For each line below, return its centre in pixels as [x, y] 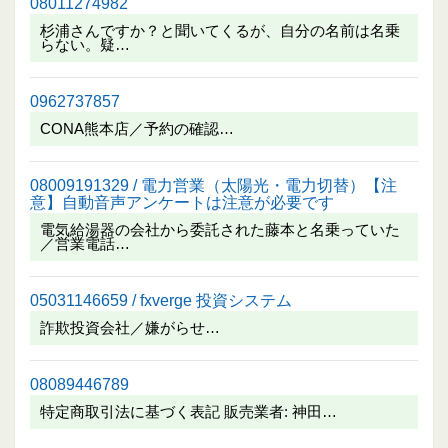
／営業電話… [85, 244]
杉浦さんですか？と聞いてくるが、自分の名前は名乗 [220, 31]
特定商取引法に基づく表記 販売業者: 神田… [188, 412]
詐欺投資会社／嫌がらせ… [130, 328]
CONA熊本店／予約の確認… [137, 129]
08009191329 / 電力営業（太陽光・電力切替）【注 [213, 185]
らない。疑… [85, 45]
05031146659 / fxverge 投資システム [161, 300]
